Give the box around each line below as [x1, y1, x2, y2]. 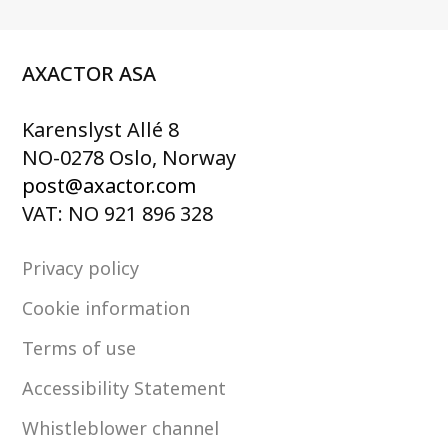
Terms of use [22, 336, 137, 361]
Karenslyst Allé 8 [22, 116, 180, 144]
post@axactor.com [22, 172, 197, 200]
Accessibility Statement [22, 376, 227, 401]
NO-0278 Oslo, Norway [22, 144, 237, 172]
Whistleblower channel [22, 416, 220, 441]
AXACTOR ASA [22, 60, 157, 88]
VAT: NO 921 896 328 [22, 200, 214, 228]
